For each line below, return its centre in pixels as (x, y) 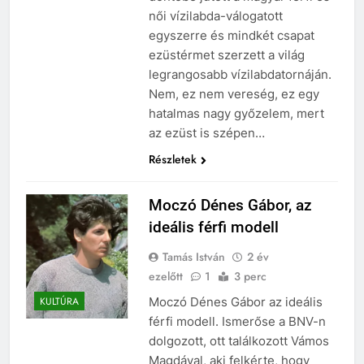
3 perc (250, 276)
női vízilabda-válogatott (215, 15)
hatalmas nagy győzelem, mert (236, 113)
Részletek (172, 159)
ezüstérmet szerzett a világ (226, 54)
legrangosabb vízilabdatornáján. (240, 74)
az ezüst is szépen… (206, 132)
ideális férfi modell (213, 227)
